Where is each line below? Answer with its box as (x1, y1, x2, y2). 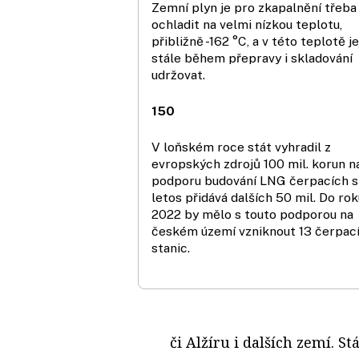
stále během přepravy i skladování (151, 50, 353, 66)
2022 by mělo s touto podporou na (151, 206, 353, 222)
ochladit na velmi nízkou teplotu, (151, 16, 342, 32)
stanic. (151, 240, 190, 256)
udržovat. (151, 67, 205, 83)
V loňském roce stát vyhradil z (151, 139, 331, 155)
